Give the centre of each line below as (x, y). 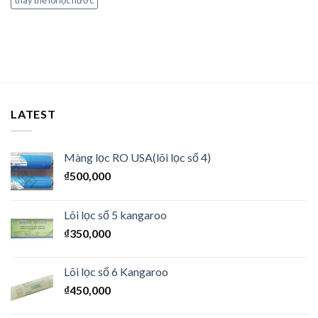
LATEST (33, 114)
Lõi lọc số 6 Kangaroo (116, 272)
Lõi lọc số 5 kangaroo (115, 215)
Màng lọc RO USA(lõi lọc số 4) (137, 158)
